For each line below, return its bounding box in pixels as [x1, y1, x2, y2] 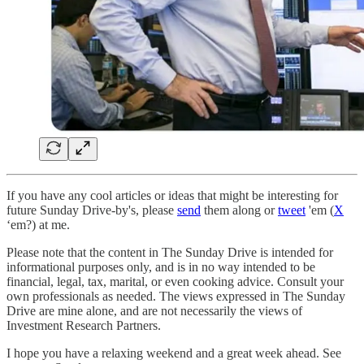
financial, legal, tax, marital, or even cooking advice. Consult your [6, 274, 344, 288]
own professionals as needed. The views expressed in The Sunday [6, 288, 345, 303]
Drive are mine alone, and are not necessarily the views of [6, 303, 302, 318]
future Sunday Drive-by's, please [6, 202, 177, 217]
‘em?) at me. [6, 217, 70, 232]
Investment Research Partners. [6, 318, 161, 332]
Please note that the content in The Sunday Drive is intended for [6, 245, 333, 259]
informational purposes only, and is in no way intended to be [6, 259, 315, 274]
